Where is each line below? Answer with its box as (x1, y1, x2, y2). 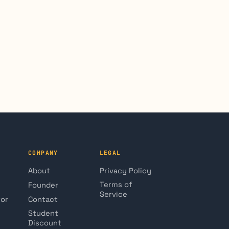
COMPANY (28, 148, 58, 156)
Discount (28, 218, 61, 227)
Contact (28, 194, 58, 204)
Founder (28, 180, 58, 190)
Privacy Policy (99, 166, 151, 175)
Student (28, 208, 58, 218)
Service (99, 189, 127, 199)
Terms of (99, 179, 132, 189)
